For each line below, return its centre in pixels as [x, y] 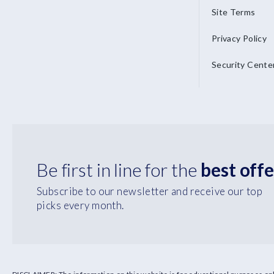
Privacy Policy [239, 38]
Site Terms [234, 12]
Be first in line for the [119, 169]
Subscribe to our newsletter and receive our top [150, 191]
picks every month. [80, 205]
